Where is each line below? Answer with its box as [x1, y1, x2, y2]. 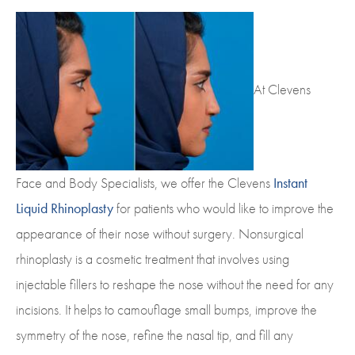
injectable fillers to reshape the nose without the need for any [16, 275, 334, 294]
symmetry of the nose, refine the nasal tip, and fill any [16, 326, 293, 345]
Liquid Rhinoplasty [16, 199, 113, 218]
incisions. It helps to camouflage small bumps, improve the [16, 300, 317, 319]
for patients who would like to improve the [113, 199, 334, 218]
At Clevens [254, 79, 311, 98]
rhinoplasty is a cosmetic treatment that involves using [16, 250, 289, 269]
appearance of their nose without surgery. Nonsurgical [16, 224, 303, 243]
